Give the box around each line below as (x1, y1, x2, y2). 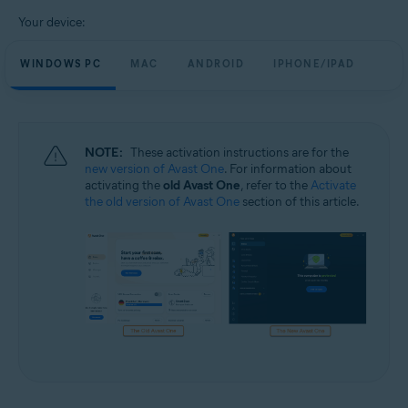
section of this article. (240, 194, 360, 209)
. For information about (224, 161, 352, 177)
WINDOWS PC (20, 57, 101, 70)
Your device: (18, 15, 86, 30)
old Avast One (163, 178, 240, 193)
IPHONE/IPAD (273, 57, 355, 70)
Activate (311, 178, 356, 193)
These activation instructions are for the (130, 145, 349, 160)
